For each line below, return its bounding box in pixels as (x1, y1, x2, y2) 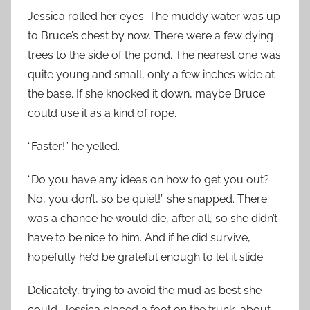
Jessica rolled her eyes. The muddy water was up (28, 10, 280, 23)
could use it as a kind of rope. (28, 107, 176, 120)
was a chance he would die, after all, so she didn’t (28, 212, 277, 225)
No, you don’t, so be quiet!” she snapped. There (28, 192, 267, 206)
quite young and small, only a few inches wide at (28, 68, 275, 81)
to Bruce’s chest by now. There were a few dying (28, 29, 273, 42)
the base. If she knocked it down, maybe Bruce (28, 87, 265, 100)
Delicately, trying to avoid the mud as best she (28, 284, 262, 297)
